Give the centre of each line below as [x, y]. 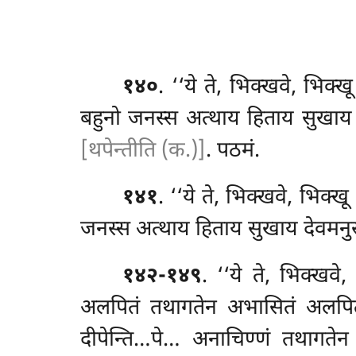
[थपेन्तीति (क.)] [143, 151]
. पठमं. [232, 151]
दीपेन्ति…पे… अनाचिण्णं [181, 340]
